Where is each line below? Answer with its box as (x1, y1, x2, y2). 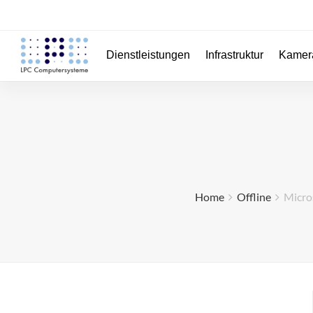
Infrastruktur (205, 49, 263, 61)
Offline (236, 190, 271, 203)
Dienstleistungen (106, 49, 190, 61)
